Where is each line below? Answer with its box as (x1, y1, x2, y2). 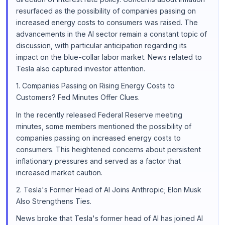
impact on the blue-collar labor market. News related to (16, 53, 202, 62)
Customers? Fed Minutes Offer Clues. (16, 93, 140, 102)
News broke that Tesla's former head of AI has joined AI (16, 214, 203, 223)
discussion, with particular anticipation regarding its (16, 41, 187, 50)
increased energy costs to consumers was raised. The (16, 18, 198, 27)
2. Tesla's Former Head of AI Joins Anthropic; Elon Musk (16, 185, 201, 194)
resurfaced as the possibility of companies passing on (16, 7, 196, 16)
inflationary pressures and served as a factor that (16, 156, 181, 165)
